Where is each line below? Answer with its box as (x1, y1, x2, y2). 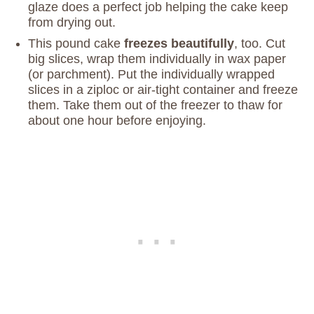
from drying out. (28, 15, 119, 30)
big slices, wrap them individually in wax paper (28, 52, 286, 67)
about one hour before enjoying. (28, 114, 210, 128)
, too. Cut (234, 36, 285, 51)
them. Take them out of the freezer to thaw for (28, 98, 282, 113)
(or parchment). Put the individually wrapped (28, 67, 275, 82)
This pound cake (28, 36, 124, 51)
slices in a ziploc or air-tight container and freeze (28, 83, 298, 97)
